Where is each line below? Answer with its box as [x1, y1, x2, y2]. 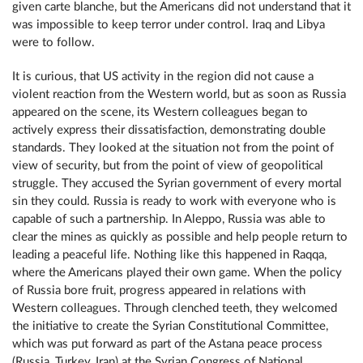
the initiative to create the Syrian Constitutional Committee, [12, 320, 328, 332]
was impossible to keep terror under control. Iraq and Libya [12, 19, 325, 31]
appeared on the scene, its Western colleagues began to [12, 106, 308, 118]
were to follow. [12, 36, 95, 49]
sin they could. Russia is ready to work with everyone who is [12, 195, 336, 207]
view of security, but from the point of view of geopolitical [12, 160, 323, 172]
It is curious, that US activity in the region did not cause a [12, 70, 314, 83]
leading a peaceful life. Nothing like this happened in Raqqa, [12, 249, 327, 261]
